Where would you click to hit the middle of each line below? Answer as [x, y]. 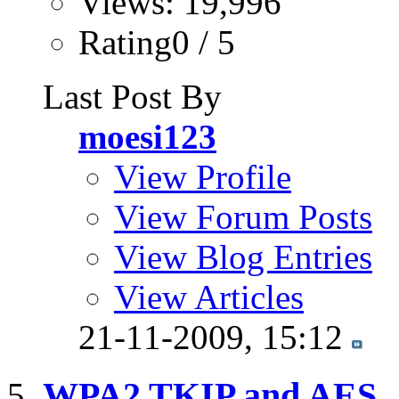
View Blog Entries [243, 257]
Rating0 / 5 [157, 43]
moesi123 [147, 137]
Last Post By [132, 97]
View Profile [203, 177]
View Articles [209, 297]
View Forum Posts [243, 217]
